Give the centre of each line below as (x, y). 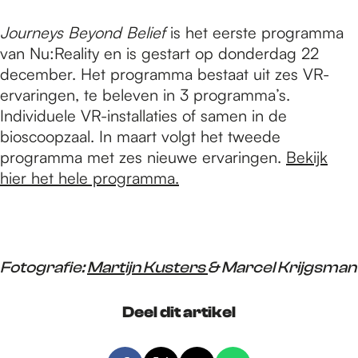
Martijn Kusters (147, 267)
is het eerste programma (255, 32)
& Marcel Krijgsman (282, 267)
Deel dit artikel (179, 312)
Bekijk (307, 157)
